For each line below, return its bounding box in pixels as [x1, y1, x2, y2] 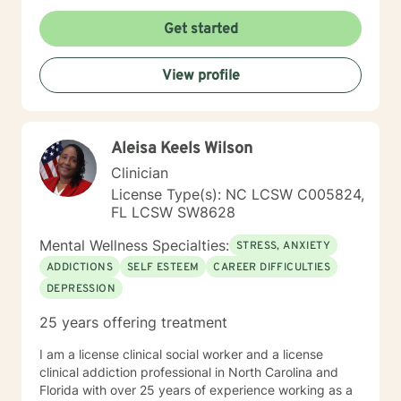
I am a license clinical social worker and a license [39, 346, 323, 362]
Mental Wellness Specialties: [39, 236, 229, 254]
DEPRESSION [47, 282, 115, 296]
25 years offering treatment [39, 313, 227, 331]
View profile [161, 67, 240, 85]
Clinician [111, 164, 168, 182]
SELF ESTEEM [127, 260, 200, 275]
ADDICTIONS [47, 260, 113, 275]
